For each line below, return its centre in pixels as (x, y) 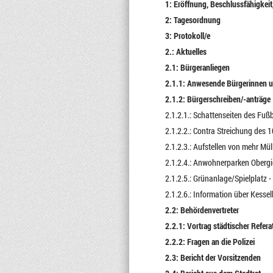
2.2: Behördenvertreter (202, 210)
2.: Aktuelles (186, 51)
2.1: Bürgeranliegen (197, 67)
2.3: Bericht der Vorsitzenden (213, 257)
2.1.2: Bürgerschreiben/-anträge (218, 99)
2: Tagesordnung (193, 20)
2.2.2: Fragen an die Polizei (210, 242)
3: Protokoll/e (187, 36)
